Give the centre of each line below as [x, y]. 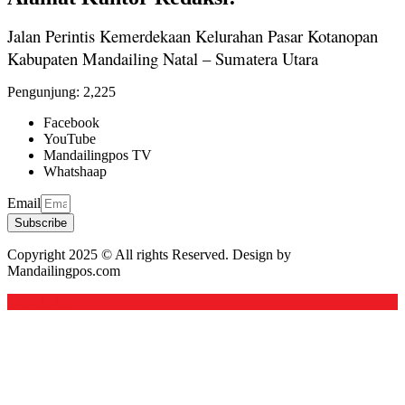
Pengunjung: [43, 92]
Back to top [40, 302]
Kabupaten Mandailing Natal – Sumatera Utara [163, 59]
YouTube [70, 139]
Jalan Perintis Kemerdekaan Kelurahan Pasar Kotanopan [193, 36]
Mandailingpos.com [64, 271]
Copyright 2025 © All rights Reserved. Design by [149, 255]
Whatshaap [75, 172]
